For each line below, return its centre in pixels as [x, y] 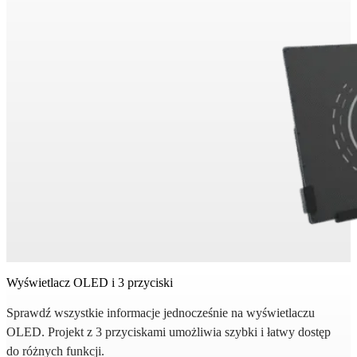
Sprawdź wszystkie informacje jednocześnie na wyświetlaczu [161, 313]
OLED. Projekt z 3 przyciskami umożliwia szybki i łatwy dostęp [169, 332]
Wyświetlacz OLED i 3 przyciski [90, 283]
